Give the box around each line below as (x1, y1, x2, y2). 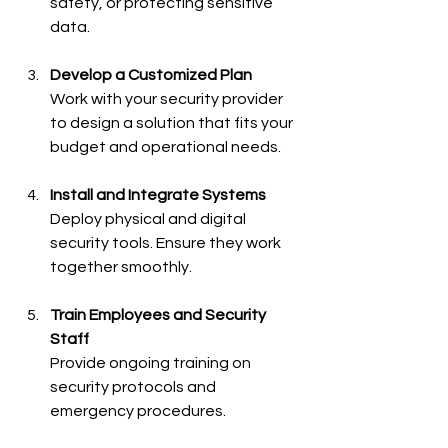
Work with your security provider (50, 91, 286, 107)
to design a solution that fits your (50, 115, 296, 131)
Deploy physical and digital (50, 211, 249, 227)
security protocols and (50, 379, 219, 395)
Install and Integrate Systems (50, 187, 266, 203)
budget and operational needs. (50, 139, 281, 155)
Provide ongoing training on (50, 355, 254, 371)
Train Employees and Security (50, 307, 269, 323)
